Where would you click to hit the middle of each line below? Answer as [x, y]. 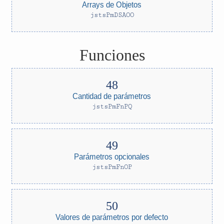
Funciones [112, 55]
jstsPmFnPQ [112, 106]
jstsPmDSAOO [112, 15]
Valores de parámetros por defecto [112, 217]
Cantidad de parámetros [112, 96]
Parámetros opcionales [112, 156]
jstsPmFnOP [112, 167]
